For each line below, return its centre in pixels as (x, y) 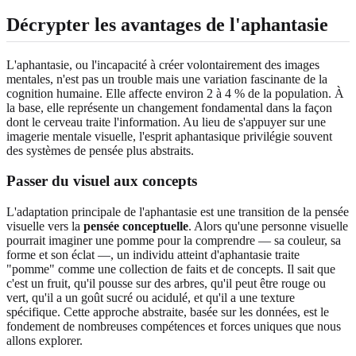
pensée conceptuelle (136, 226)
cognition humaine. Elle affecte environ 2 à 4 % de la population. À (175, 93)
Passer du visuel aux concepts (102, 181)
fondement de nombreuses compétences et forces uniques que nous (174, 327)
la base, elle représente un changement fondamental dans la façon (169, 107)
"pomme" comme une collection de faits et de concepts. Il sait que (171, 269)
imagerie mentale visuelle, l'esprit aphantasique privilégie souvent (169, 136)
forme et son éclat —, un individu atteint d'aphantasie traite (153, 255)
